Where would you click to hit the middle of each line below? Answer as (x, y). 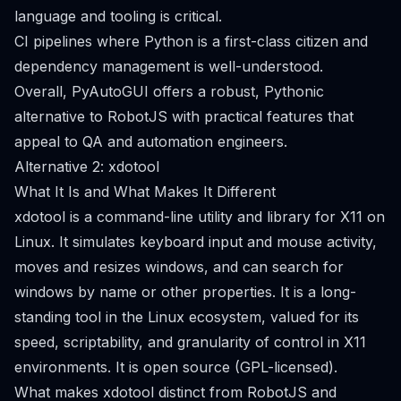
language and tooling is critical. (118, 16)
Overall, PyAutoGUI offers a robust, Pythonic (169, 91)
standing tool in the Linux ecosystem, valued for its (187, 317)
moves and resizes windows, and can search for (179, 267)
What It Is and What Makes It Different (145, 192)
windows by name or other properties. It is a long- (185, 292)
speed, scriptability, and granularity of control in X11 (190, 342)
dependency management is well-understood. (169, 66)
